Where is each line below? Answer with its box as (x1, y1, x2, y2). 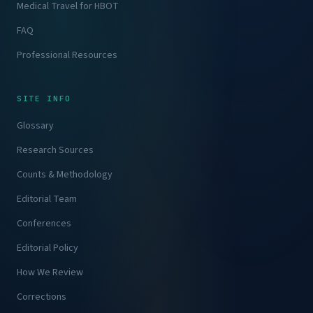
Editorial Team (17, 192, 77, 207)
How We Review (17, 265, 83, 280)
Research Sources (17, 143, 94, 158)
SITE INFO (17, 94, 71, 104)
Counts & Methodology (17, 168, 112, 182)
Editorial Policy (17, 241, 78, 256)
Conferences (17, 217, 71, 231)
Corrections (17, 290, 66, 305)
